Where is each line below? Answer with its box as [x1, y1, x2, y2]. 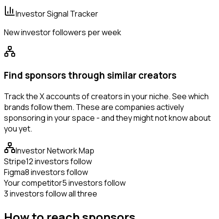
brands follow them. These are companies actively [4, 101, 184, 112]
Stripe [4, 155, 26, 167]
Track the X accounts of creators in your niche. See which [4, 90, 209, 102]
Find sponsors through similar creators [4, 68, 176, 82]
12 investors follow [26, 155, 92, 167]
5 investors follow [62, 177, 126, 188]
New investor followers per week [4, 27, 121, 38]
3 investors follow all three [4, 188, 97, 199]
